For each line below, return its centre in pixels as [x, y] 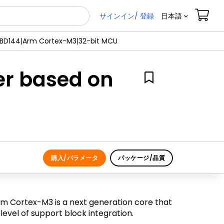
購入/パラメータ [75, 157]
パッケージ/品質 [141, 157]
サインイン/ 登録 [127, 16]
